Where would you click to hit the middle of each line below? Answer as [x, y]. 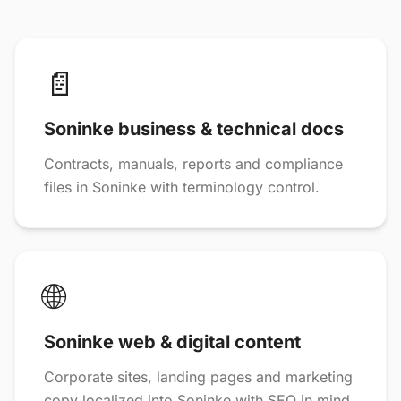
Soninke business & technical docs [194, 129]
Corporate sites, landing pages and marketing [198, 377]
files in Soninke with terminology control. [182, 187]
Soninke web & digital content [172, 342]
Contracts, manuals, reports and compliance [193, 164]
